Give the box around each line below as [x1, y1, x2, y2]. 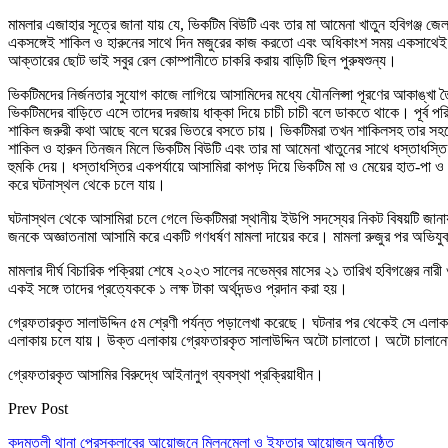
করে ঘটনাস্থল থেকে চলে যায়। [8, 175, 166, 193]
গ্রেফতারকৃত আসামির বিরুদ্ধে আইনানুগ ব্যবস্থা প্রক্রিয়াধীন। [8, 365, 324, 383]
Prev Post [8, 399, 68, 417]
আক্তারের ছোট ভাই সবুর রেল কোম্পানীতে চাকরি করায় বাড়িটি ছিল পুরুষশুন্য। [8, 51, 397, 69]
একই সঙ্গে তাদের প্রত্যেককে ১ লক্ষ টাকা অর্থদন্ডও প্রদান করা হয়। [8, 279, 348, 297]
